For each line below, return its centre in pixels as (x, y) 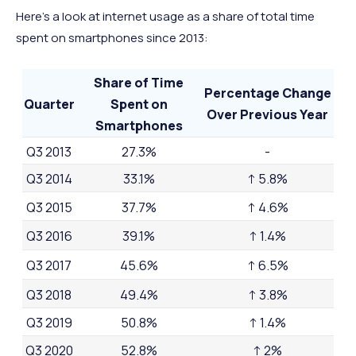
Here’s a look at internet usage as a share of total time (165, 16)
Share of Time (139, 82)
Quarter (49, 104)
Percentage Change (267, 93)
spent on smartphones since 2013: (112, 37)
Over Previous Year (268, 114)
